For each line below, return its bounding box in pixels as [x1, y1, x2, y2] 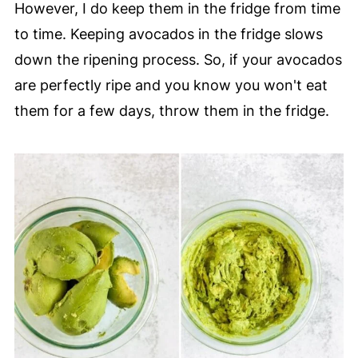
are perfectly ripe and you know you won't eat [14, 76, 328, 93]
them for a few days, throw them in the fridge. [14, 101, 329, 119]
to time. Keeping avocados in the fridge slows [14, 25, 323, 42]
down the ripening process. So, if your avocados [14, 50, 342, 68]
